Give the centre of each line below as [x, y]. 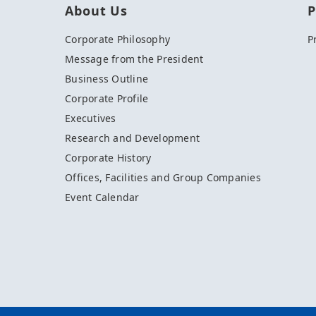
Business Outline [107, 79]
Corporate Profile [107, 99]
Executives [91, 119]
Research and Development [133, 138]
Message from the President [134, 59]
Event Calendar [102, 197]
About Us [97, 11]
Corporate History [108, 158]
